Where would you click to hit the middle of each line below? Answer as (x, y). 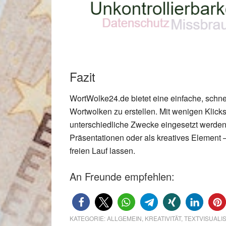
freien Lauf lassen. (102, 151)
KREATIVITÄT (163, 218)
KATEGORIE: (88, 218)
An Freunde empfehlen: (122, 177)
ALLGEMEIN (124, 218)
